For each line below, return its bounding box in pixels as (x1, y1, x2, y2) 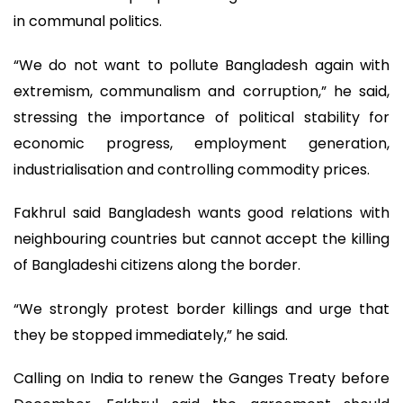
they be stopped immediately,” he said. (13, 324, 288, 345)
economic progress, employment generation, (13, 132, 390, 154)
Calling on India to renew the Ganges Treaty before (13, 368, 390, 390)
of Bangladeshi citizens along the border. (13, 255, 300, 276)
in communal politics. (13, 11, 162, 32)
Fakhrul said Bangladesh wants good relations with (13, 202, 390, 224)
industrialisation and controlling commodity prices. (13, 158, 370, 180)
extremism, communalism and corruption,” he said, (13, 80, 390, 102)
